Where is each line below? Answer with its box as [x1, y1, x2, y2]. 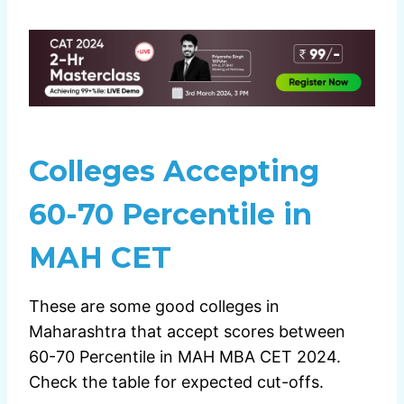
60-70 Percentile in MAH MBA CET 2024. [29, 347, 341, 367]
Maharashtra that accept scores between [29, 322, 345, 342]
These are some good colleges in [29, 297, 280, 317]
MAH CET [29, 240, 171, 276]
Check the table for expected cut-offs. [29, 372, 324, 392]
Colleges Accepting [29, 153, 319, 189]
